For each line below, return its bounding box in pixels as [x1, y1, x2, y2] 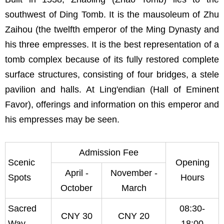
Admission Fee [78, 147, 138, 157]
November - [110, 168, 157, 178]
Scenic [8, 157, 35, 167]
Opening [175, 157, 209, 167]
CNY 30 [60, 211, 92, 221]
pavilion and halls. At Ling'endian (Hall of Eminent [5, 84, 219, 94]
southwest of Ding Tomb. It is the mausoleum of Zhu [5, 9, 219, 19]
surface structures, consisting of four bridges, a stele [5, 69, 219, 79]
